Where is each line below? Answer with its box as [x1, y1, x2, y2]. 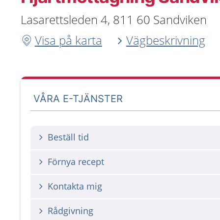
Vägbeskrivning [126, 32, 205, 48]
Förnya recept [48, 156, 104, 167]
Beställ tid [48, 131, 89, 143]
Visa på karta [34, 32, 102, 48]
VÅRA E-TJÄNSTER [33, 92, 123, 105]
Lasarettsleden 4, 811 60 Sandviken [21, 11, 207, 27]
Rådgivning [48, 205, 93, 217]
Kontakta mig [48, 180, 102, 192]
